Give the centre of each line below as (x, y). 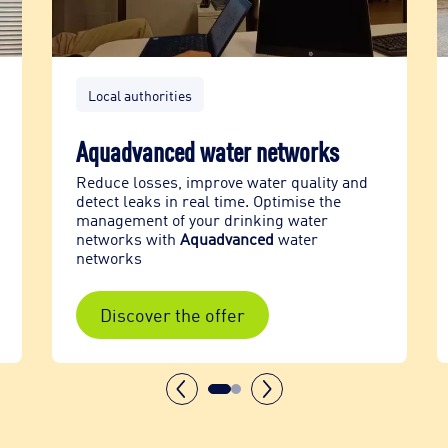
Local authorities (139, 94)
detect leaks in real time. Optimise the (208, 200)
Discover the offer (172, 314)
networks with (127, 238)
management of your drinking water (201, 219)
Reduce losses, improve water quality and (221, 181)
